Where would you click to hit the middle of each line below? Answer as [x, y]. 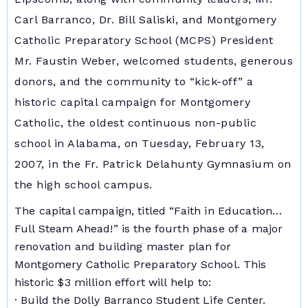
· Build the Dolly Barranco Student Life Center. [140, 300]
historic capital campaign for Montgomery [132, 102]
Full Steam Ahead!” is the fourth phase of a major [149, 228]
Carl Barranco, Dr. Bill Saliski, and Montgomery [146, 19]
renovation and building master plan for [123, 246]
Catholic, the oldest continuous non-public [135, 122]
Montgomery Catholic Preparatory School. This [141, 264]
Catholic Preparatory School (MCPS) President [144, 40]
